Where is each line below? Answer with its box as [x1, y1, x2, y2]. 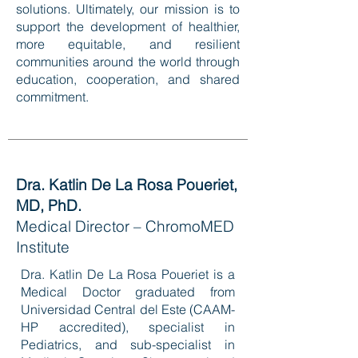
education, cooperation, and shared [16, 71, 240, 87]
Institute [16, 237, 70, 257]
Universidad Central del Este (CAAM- [21, 301, 235, 317]
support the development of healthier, [16, 18, 240, 34]
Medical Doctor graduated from [21, 284, 235, 300]
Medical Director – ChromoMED [16, 217, 234, 236]
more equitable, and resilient [16, 36, 240, 52]
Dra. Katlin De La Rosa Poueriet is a [21, 266, 235, 282]
